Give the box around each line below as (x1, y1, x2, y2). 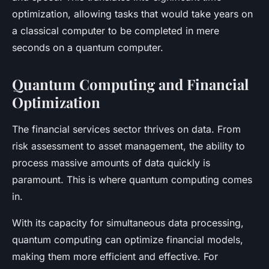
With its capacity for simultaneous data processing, (12, 216, 244, 229)
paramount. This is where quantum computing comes (12, 173, 252, 186)
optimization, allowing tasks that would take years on (12, 7, 253, 20)
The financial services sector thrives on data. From (12, 122, 241, 135)
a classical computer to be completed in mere (12, 24, 219, 37)
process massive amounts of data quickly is (12, 156, 210, 169)
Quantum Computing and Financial (12, 74, 249, 94)
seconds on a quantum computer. (12, 41, 163, 53)
